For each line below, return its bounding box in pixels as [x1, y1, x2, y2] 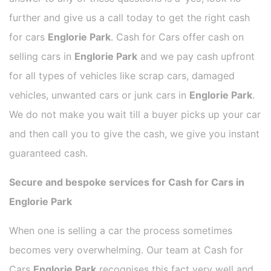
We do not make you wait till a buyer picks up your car [9, 108, 261, 121]
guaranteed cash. [9, 147, 88, 160]
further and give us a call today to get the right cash [9, 11, 250, 24]
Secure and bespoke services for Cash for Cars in [9, 176, 244, 189]
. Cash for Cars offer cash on [111, 31, 244, 44]
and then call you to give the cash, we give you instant [9, 128, 260, 140]
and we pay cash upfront [137, 50, 255, 63]
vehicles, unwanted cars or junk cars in [9, 89, 189, 102]
